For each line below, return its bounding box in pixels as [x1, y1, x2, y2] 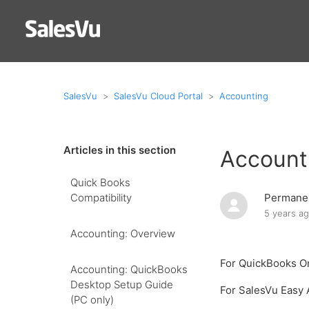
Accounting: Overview [70, 227, 175, 240]
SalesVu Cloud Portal [114, 90, 203, 101]
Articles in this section [63, 143, 176, 157]
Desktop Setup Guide [70, 278, 173, 291]
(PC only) [70, 293, 114, 306]
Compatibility [70, 191, 132, 204]
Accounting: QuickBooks [70, 263, 188, 276]
